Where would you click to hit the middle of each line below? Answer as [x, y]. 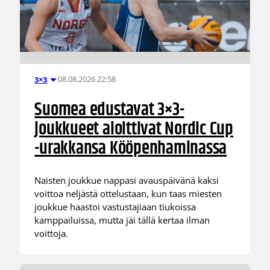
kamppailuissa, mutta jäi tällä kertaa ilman [122, 220]
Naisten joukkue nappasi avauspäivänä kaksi [127, 181]
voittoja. [52, 234]
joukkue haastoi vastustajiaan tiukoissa [115, 207]
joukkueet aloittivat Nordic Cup [134, 129]
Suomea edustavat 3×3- [109, 110]
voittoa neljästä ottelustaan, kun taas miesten [128, 194]
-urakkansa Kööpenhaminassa [131, 148]
